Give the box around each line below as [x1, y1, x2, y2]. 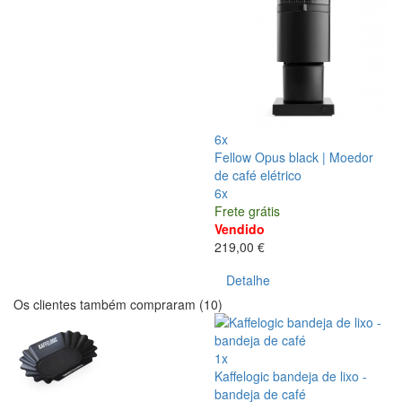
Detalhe [226, 271, 270, 290]
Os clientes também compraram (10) [13, 295, 223, 314]
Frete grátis [214, 202, 280, 221]
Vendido [214, 220, 265, 239]
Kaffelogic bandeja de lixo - [214, 367, 367, 386]
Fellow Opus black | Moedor [214, 148, 373, 167]
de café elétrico [214, 166, 301, 185]
